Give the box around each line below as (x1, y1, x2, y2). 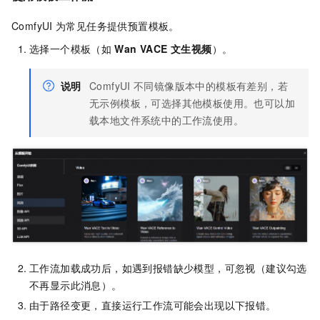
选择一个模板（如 (29, 41, 112, 56)
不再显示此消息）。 (29, 277, 122, 292)
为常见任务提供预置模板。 (56, 19, 179, 34)
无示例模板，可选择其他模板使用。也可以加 (89, 96, 295, 111)
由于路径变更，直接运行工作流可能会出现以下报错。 (29, 297, 276, 312)
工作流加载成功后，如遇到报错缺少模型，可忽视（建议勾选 (29, 260, 307, 275)
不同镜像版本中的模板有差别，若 (134, 79, 288, 94)
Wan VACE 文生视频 (114, 41, 212, 56)
